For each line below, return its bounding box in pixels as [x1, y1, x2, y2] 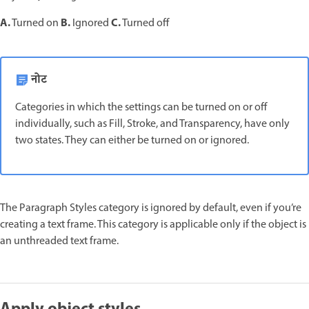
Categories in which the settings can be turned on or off [15, 99, 267, 117]
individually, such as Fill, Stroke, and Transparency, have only [15, 116, 290, 133]
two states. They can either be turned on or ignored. [15, 132, 249, 150]
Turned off [121, 15, 171, 32]
